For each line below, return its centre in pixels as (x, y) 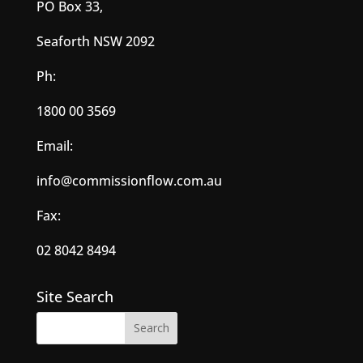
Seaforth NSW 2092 (95, 41)
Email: (56, 145)
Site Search (75, 296)
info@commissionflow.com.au (129, 180)
